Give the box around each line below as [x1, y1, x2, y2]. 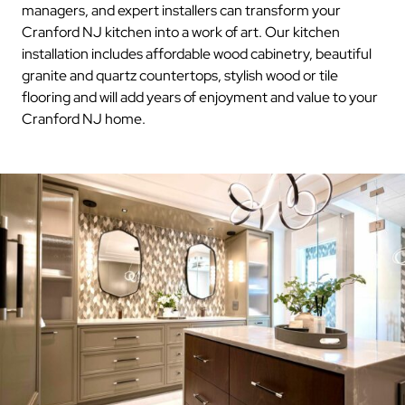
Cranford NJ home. [22, 109, 146, 129]
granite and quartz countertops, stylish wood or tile [22, 66, 338, 86]
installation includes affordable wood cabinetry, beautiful [22, 44, 372, 64]
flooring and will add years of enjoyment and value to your [22, 88, 378, 108]
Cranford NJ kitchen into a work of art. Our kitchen [22, 23, 340, 42]
